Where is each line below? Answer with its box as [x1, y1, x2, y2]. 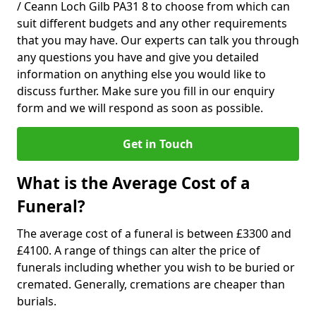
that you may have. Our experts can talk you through [17, 32, 299, 48]
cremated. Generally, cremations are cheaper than [17, 276, 285, 292]
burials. [17, 293, 56, 309]
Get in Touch [123, 136, 193, 152]
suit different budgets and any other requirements [17, 16, 287, 31]
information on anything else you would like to [17, 66, 266, 82]
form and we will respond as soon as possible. [17, 100, 263, 116]
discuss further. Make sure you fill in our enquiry [17, 83, 274, 99]
